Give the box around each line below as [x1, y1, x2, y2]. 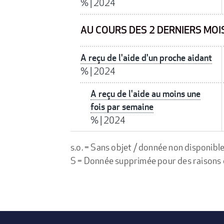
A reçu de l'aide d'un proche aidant [80, 52, 212, 64]
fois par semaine [90, 101, 153, 113]
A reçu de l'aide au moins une [90, 88, 200, 100]
